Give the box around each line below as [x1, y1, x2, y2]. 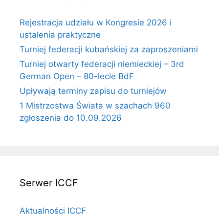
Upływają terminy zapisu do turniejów [20, 86, 167, 96]
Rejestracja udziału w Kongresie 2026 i [20, 18, 172, 27]
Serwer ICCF [20, 177, 78, 189]
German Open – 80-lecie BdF [20, 71, 134, 81]
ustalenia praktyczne [20, 30, 101, 40]
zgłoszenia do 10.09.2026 [20, 113, 122, 123]
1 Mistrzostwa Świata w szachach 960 [20, 101, 171, 110]
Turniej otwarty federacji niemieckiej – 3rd [20, 59, 184, 69]
